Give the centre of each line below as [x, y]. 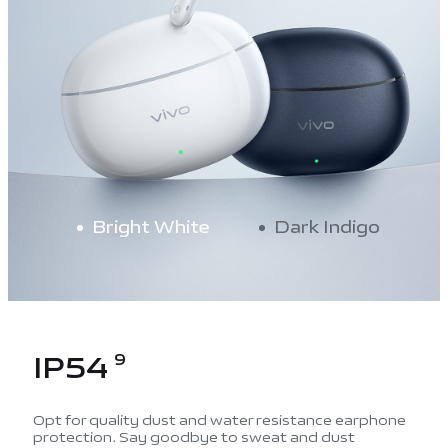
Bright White [151, 227]
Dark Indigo [326, 227]
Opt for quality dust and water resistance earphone [219, 421]
